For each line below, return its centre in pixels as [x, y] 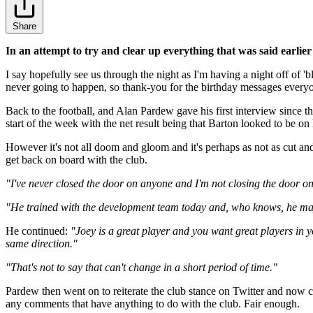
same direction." [42, 244]
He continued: [38, 231]
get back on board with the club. [77, 160]
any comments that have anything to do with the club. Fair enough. [153, 304]
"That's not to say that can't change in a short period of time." [141, 268]
